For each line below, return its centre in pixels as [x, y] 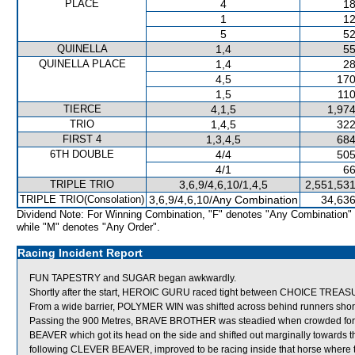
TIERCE [82, 109]
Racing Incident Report [80, 253]
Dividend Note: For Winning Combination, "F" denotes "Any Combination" [184, 214]
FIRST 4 [82, 139]
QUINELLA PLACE [82, 64]
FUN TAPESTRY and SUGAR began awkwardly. [133, 278]
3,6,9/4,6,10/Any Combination [223, 200]
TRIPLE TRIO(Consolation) [82, 199]
